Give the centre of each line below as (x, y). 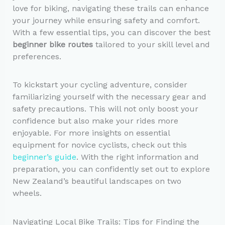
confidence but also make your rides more (95, 121)
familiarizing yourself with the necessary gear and (109, 97)
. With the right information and (137, 157)
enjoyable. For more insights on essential (91, 133)
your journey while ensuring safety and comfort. (106, 21)
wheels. (27, 193)
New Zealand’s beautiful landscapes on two (97, 181)
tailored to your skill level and (151, 45)
